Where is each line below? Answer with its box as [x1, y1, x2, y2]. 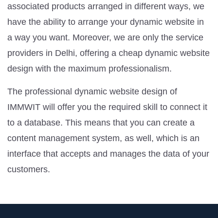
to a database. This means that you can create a [7, 117, 195, 127]
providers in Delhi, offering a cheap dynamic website [7, 48, 210, 58]
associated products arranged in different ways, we [7, 1, 204, 11]
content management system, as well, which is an [7, 133, 200, 143]
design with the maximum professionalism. [7, 63, 172, 73]
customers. [7, 164, 50, 174]
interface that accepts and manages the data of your [7, 148, 209, 159]
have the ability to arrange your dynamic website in [7, 17, 204, 27]
